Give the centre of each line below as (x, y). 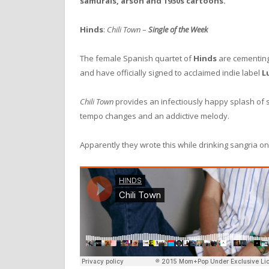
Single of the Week (178, 29)
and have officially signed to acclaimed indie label (171, 73)
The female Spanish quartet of (137, 59)
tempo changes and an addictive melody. (155, 116)
